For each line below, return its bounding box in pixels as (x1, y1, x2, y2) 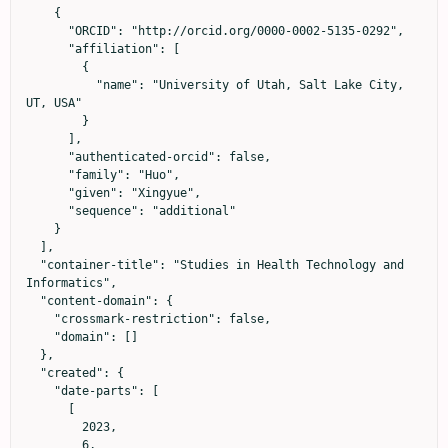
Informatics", (26, 276, 117, 291)
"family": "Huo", (26, 168, 68, 183)
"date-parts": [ (26, 384, 54, 399)
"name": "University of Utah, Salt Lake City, (26, 78, 96, 93)
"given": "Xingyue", (26, 186, 68, 201)
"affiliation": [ (26, 42, 68, 57)
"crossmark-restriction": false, (26, 312, 54, 327)
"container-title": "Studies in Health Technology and (26, 258, 40, 273)
